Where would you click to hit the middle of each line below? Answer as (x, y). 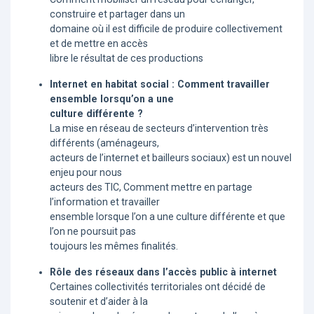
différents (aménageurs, (104, 143)
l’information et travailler (105, 202)
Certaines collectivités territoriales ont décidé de (158, 287)
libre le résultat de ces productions (127, 59)
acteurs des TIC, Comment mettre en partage (151, 187)
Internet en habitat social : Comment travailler (160, 84)
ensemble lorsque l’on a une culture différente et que (168, 217)
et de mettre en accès (99, 44)
